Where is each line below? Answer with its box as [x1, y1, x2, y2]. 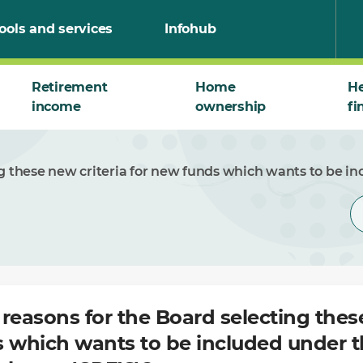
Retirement [31, 79, 108, 95]
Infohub [164, 21, 216, 36]
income [31, 99, 81, 114]
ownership [195, 99, 267, 114]
